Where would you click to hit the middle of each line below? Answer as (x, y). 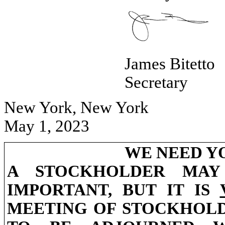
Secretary (156, 82)
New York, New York (76, 107)
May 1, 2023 (47, 126)
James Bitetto (170, 64)
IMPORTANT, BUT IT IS (114, 190)
